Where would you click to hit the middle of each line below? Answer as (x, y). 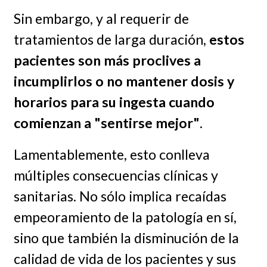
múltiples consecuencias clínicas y (116, 175)
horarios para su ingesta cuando (114, 102)
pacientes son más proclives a (107, 60)
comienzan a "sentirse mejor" (106, 122)
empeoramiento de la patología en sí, (125, 217)
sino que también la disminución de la (126, 237)
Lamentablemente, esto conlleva (111, 154)
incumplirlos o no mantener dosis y (124, 81)
